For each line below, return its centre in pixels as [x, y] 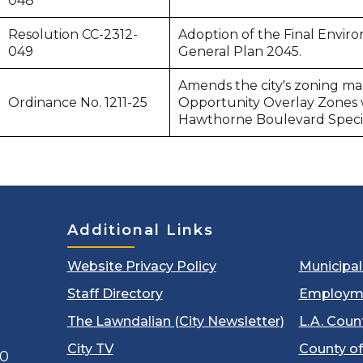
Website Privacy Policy [141, 266]
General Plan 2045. [240, 51]
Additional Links [140, 230]
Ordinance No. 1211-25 [80, 102]
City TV [90, 349]
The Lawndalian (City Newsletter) [175, 321]
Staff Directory [115, 294]
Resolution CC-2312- [73, 34]
